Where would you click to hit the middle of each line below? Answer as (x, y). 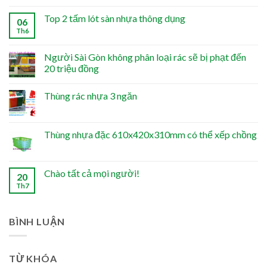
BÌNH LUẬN (37, 221)
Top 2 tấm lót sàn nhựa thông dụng (115, 18)
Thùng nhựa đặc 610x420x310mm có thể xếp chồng (150, 134)
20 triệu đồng (72, 68)
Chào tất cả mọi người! (92, 173)
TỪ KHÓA (33, 259)
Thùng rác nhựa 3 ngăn (91, 95)
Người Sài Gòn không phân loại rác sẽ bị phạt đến (145, 57)
